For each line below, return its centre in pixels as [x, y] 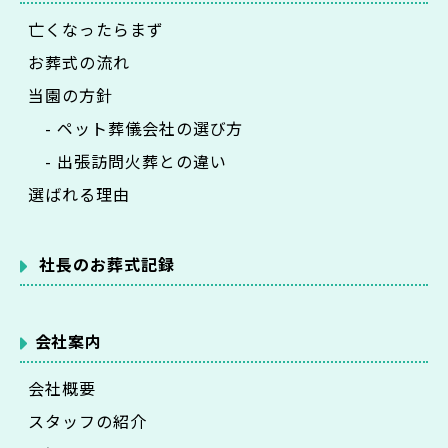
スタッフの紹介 [87, 420]
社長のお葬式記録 [107, 263]
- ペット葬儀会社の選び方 [136, 127]
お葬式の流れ [79, 61]
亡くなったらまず [96, 28]
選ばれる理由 [79, 193]
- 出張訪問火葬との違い [127, 160]
